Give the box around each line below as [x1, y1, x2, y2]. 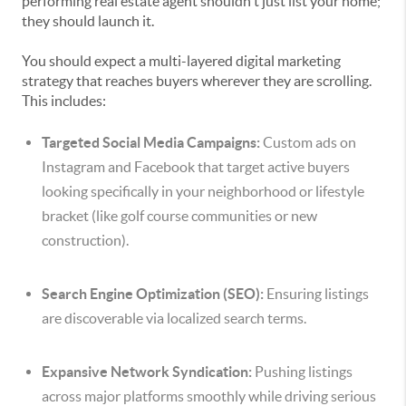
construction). [42, 232, 129, 248]
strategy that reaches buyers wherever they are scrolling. [22, 72, 372, 89]
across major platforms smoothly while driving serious [42, 388, 376, 404]
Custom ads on [260, 134, 356, 150]
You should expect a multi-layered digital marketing [22, 53, 341, 69]
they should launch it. [22, 13, 154, 29]
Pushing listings [252, 363, 353, 380]
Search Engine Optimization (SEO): [42, 285, 264, 302]
